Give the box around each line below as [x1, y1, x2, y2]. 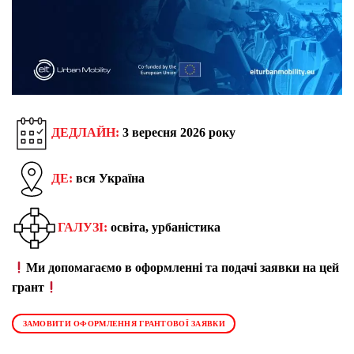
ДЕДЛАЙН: [51, 125, 119, 139]
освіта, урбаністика [107, 220, 220, 234]
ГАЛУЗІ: [58, 220, 107, 234]
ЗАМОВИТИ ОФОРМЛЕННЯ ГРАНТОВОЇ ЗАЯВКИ [22, 319, 225, 329]
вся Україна [73, 171, 145, 185]
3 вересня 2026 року [119, 125, 235, 139]
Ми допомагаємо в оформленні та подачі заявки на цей [26, 261, 340, 275]
